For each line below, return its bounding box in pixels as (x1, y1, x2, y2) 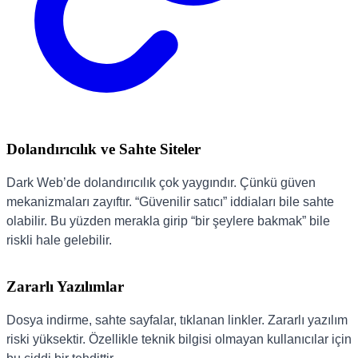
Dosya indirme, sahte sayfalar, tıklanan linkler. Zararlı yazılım (6, 312, 348, 327)
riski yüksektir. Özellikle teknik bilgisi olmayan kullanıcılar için (6, 332, 352, 346)
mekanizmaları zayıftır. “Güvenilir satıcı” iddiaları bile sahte (6, 195, 334, 209)
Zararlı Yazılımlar (6, 277, 124, 295)
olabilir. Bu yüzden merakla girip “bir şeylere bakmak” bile (6, 214, 330, 229)
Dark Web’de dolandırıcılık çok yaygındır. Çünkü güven (6, 176, 316, 190)
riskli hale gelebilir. (6, 233, 112, 248)
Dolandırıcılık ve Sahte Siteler (6, 141, 201, 158)
